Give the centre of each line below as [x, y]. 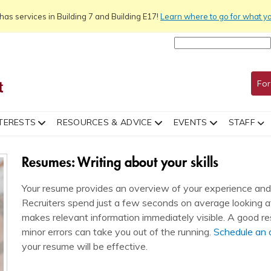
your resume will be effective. [85, 246]
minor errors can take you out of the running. [118, 232]
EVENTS [190, 122]
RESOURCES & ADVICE [105, 122]
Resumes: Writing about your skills [120, 162]
